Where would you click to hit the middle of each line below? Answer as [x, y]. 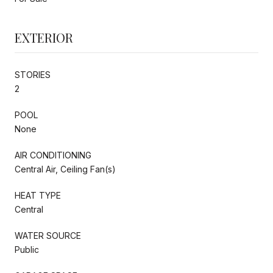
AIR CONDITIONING [53, 155]
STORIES [33, 75]
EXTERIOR [44, 38]
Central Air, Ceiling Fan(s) [65, 169]
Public [27, 250]
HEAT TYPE [38, 196]
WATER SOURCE [48, 236]
